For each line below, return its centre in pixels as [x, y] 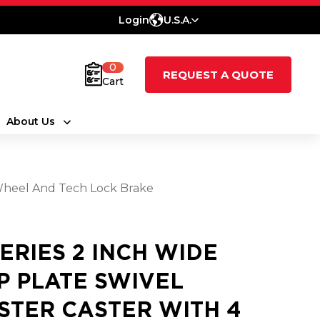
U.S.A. [177, 20]
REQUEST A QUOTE [218, 74]
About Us [30, 121]
